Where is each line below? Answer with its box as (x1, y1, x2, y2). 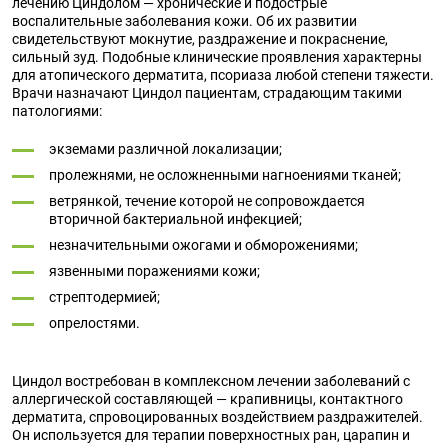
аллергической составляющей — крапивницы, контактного (12, 391, 403, 407)
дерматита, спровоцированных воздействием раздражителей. (12, 409, 423, 425)
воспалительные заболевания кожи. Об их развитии (12, 13, 357, 29)
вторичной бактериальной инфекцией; (49, 211, 302, 227)
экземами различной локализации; (49, 141, 282, 157)
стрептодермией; (49, 289, 160, 305)
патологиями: (12, 103, 105, 119)
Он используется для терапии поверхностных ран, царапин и (12, 427, 410, 443)
